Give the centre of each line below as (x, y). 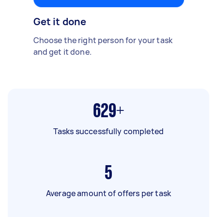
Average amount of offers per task (108, 193)
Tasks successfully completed (108, 131)
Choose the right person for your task (103, 40)
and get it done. (62, 52)
